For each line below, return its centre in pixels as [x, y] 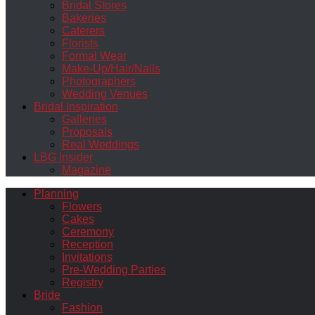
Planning [56, 194]
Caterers [83, 31]
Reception [88, 244]
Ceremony [88, 232]
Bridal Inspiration [76, 107]
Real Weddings [101, 144]
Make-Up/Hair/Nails [111, 69]
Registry [83, 282]
